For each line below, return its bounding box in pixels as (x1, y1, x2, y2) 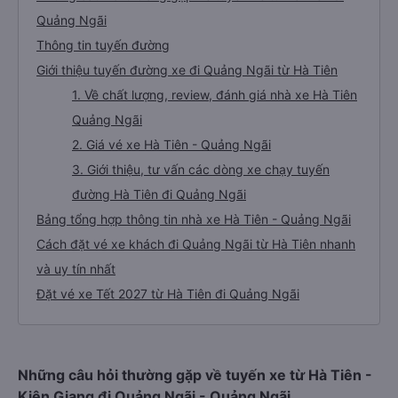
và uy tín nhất (36, 261, 115, 276)
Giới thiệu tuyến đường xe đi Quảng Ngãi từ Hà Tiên (36, 62, 338, 77)
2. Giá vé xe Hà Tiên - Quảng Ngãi (72, 137, 271, 152)
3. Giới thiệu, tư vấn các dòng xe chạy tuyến (72, 162, 330, 177)
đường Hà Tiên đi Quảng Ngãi (72, 187, 246, 202)
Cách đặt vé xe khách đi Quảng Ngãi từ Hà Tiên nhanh (36, 236, 355, 251)
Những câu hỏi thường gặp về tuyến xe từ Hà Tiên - (18, 366, 372, 384)
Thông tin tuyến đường (36, 37, 170, 52)
